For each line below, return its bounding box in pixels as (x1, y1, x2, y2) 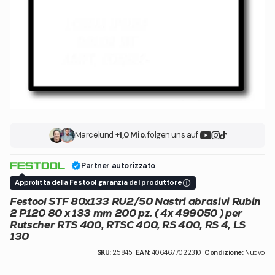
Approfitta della (15, 177, 69, 187)
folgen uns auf (145, 130, 198, 141)
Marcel (74, 130, 100, 141)
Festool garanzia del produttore (69, 177, 182, 187)
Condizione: (204, 247, 246, 257)
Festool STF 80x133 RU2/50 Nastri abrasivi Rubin (10, 194, 261, 208)
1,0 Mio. (119, 130, 146, 141)
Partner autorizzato (81, 160, 156, 171)
